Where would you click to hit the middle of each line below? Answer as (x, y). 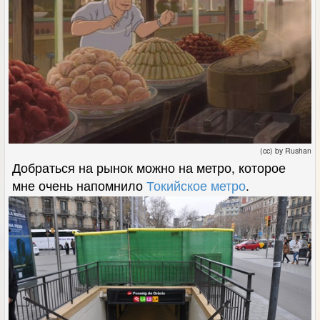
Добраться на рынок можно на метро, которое (149, 167)
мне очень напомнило (79, 185)
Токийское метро (196, 185)
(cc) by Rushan (286, 150)
